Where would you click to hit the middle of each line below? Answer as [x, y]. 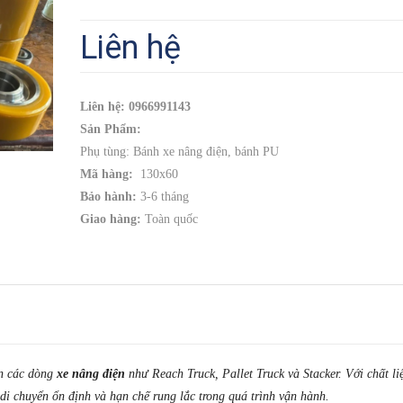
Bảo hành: [108, 197]
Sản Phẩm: [111, 130]
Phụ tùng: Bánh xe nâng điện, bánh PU [179, 152]
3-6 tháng [163, 197]
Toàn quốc [171, 219]
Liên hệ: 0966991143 [135, 107]
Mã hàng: [107, 175]
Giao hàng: [112, 219]
